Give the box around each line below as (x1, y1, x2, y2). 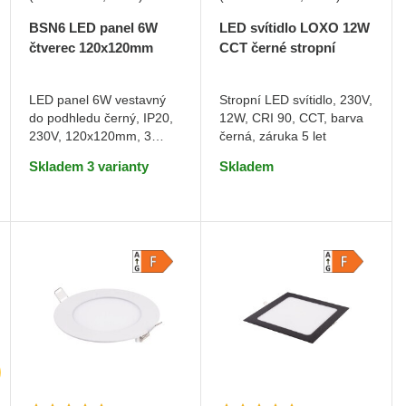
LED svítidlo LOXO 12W (219, 19, 371, 35)
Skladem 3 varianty (28, 159, 149, 175)
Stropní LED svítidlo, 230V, (219, 92, 373, 107)
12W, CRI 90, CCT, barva (219, 110, 364, 125)
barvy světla (28, 147, 98, 162)
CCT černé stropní (219, 39, 336, 55)
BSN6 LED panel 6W (28, 20, 158, 36)
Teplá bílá (74, 60, 130, 75)
